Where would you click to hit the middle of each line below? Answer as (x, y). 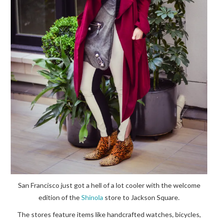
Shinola (92, 197)
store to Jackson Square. (141, 197)
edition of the (60, 197)
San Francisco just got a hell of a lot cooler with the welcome (109, 185)
